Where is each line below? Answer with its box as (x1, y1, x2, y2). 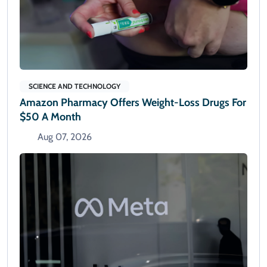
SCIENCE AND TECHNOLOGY (29, 81, 120, 91)
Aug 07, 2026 (38, 131, 92, 142)
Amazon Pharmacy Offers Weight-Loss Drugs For (20, 95, 246, 109)
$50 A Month (20, 110, 81, 123)
